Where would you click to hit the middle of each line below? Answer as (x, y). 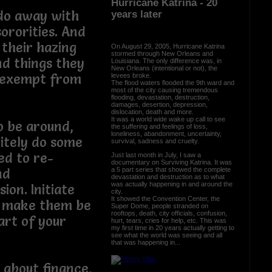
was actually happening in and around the (172, 184)
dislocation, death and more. (152, 111)
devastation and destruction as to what (168, 176)
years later (136, 14)
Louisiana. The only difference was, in (166, 60)
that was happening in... (145, 242)
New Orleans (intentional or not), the (164, 68)
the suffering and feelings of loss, (159, 126)
